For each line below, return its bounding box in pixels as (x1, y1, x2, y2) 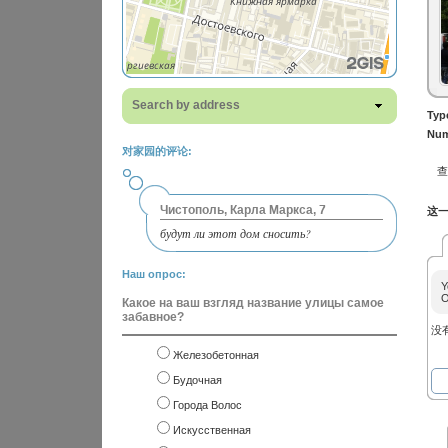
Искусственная (173, 424, 251, 436)
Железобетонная (173, 349, 259, 361)
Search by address (132, 98, 240, 111)
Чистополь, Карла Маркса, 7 (160, 205, 326, 217)
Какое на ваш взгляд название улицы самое (122, 296, 384, 310)
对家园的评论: (122, 145, 192, 157)
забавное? (122, 310, 184, 324)
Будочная (173, 374, 222, 386)
